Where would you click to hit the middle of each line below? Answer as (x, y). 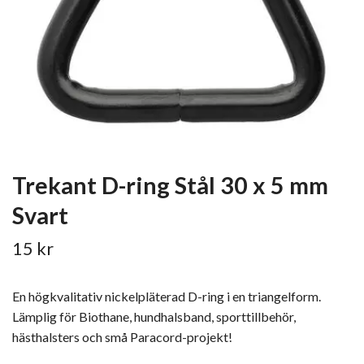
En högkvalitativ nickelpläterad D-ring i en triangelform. (167, 296)
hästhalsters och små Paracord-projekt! (122, 337)
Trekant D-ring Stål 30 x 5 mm (170, 185)
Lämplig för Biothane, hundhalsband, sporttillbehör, (154, 316)
